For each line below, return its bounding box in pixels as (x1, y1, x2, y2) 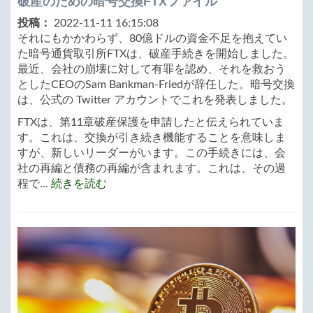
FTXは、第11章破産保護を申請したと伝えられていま (17, 117, 284, 129)
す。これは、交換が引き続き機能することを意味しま (17, 132, 286, 144)
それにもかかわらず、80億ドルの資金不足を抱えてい (17, 33, 287, 45)
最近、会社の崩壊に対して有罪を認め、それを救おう (17, 64, 286, 75)
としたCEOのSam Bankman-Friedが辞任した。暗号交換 (17, 79, 295, 91)
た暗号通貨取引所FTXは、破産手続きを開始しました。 (17, 48, 294, 60)
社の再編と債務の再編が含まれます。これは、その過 (17, 163, 286, 175)
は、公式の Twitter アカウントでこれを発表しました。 (17, 94, 293, 106)
